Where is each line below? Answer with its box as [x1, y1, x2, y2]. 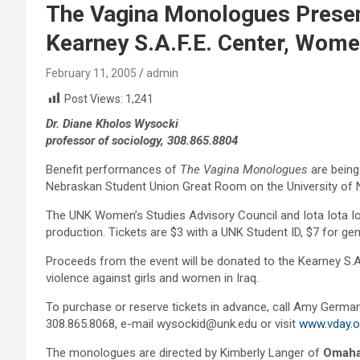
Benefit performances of [46, 162, 180, 178]
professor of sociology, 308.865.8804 [46, 133, 238, 149]
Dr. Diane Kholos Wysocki [46, 117, 178, 132]
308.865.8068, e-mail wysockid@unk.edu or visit [46, 317, 299, 332]
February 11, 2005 [46, 67, 137, 80]
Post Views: [64, 92, 123, 105]
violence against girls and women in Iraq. [46, 271, 259, 286]
